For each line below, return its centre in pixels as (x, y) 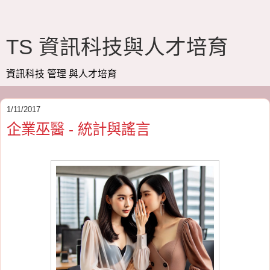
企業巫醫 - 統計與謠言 (78, 129)
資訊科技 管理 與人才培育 (61, 74)
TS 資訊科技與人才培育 (117, 47)
